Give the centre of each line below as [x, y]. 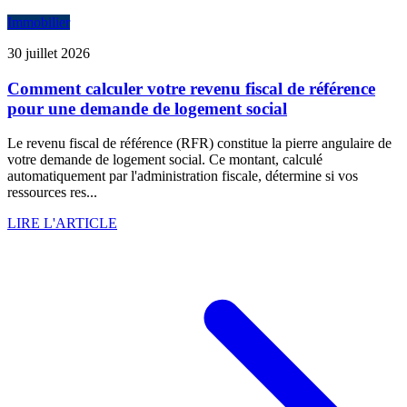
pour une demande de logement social [147, 108]
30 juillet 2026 [49, 54]
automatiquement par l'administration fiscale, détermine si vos [183, 176]
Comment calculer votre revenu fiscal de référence [191, 88]
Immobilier [39, 23]
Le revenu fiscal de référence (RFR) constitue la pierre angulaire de [199, 144]
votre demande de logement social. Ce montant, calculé [165, 160]
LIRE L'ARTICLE [62, 223]
